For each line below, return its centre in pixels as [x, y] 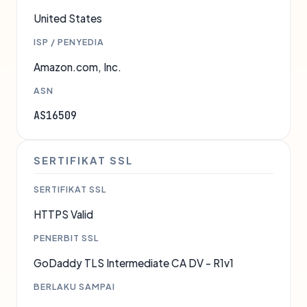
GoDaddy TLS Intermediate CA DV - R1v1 [134, 263]
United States [68, 18]
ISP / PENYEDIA [69, 42]
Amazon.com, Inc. [77, 67]
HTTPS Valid [63, 214]
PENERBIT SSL [66, 238]
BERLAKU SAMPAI [74, 286]
